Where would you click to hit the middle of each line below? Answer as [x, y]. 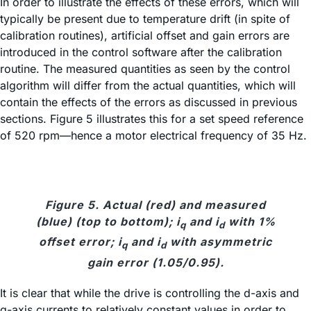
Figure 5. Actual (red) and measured [155, 205]
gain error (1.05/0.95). [155, 262]
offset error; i [80, 242]
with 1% [250, 222]
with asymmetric [219, 242]
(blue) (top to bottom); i [108, 222]
